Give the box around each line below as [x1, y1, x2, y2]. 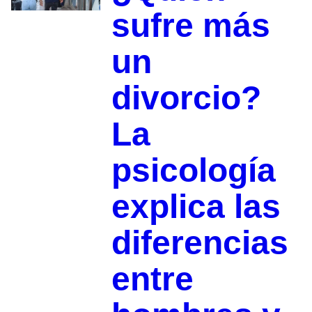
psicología [111, 152, 276, 189]
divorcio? [111, 79, 261, 117]
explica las [111, 188, 281, 226]
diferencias [111, 224, 288, 262]
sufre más [111, 7, 270, 45]
